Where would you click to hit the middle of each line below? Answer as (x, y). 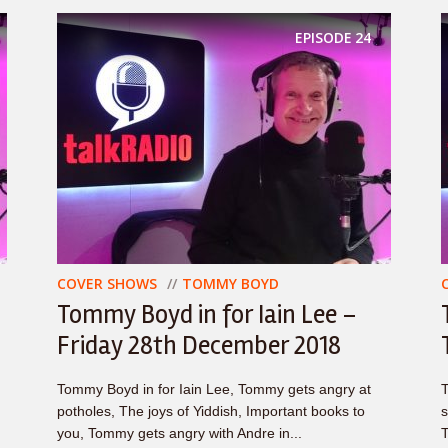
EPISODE (323, 37)
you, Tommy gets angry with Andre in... (179, 433)
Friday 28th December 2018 (199, 346)
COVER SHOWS (107, 283)
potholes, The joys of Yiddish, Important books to (211, 411)
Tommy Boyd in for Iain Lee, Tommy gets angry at (214, 389)
